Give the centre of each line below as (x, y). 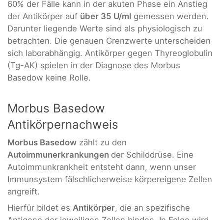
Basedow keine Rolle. (49, 78)
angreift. (24, 191)
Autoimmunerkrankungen (59, 154)
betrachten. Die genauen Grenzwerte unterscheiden (109, 41)
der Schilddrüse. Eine (152, 154)
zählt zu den (102, 142)
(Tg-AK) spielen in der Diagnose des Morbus (94, 66)
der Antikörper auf (44, 16)
